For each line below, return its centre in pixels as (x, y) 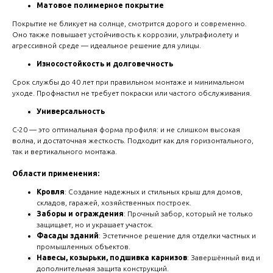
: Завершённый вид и (224, 258)
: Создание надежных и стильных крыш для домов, (154, 192)
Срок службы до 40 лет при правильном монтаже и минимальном (128, 82)
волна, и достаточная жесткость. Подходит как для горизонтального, (133, 141)
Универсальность (71, 112)
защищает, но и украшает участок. (95, 225)
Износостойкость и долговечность (105, 64)
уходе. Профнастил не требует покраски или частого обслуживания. (132, 93)
